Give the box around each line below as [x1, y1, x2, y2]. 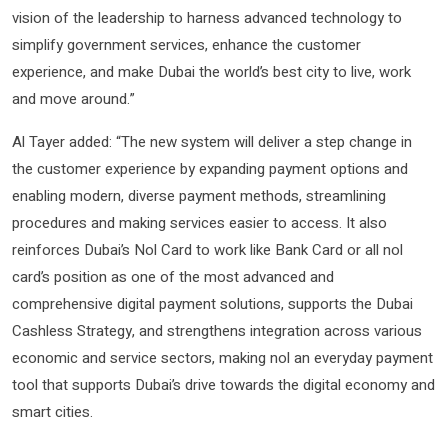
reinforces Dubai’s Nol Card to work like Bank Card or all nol [12, 239, 403, 262]
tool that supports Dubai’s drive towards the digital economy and [12, 374, 435, 397]
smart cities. [12, 401, 93, 424]
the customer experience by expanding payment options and [12, 158, 408, 181]
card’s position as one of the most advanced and [12, 266, 334, 289]
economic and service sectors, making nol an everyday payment [12, 347, 433, 370]
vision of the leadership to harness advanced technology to [12, 7, 402, 30]
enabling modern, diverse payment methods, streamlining [12, 185, 386, 208]
